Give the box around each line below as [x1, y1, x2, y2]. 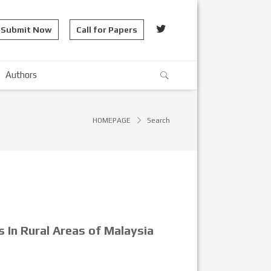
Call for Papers [76, 24, 137, 34]
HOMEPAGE [93, 116, 131, 125]
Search [147, 116, 170, 125]
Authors [5, 70, 37, 80]
